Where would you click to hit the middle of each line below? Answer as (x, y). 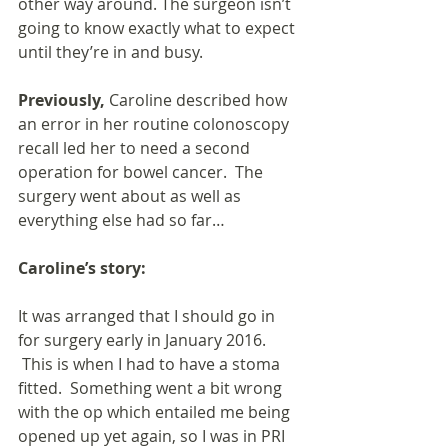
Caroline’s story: (82, 268)
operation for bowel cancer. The (142, 172)
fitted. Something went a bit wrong (152, 388)
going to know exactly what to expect (158, 28)
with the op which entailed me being (156, 412)
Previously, (63, 100)
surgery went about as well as (131, 196)
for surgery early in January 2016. (144, 340)
